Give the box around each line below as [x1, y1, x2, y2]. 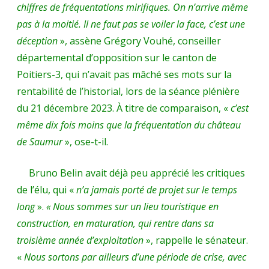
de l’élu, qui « [17, 183, 74, 196]
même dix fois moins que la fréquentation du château [17, 118, 241, 131]
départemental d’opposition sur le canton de [17, 50, 217, 64]
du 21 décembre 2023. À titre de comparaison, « [17, 101, 231, 115]
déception [17, 34, 58, 47]
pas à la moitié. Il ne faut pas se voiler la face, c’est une [17, 17, 245, 31]
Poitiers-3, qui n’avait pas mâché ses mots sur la [17, 67, 232, 81]
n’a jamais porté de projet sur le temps [74, 183, 237, 196]
